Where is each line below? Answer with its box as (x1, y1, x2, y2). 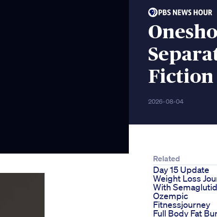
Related (153, 154, 180, 164)
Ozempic (153, 190, 188, 201)
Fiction (148, 67, 214, 87)
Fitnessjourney (153, 199, 210, 210)
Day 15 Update (153, 164, 209, 175)
